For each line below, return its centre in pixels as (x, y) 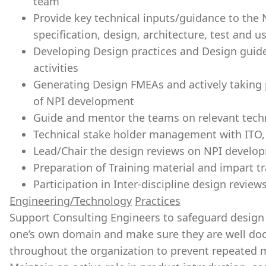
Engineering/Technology (71, 201)
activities (56, 68)
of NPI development (84, 101)
